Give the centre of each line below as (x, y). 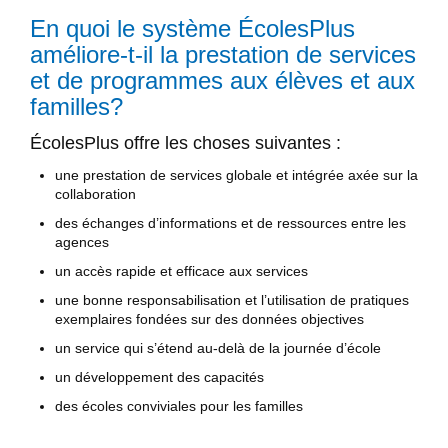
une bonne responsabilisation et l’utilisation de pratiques (232, 299)
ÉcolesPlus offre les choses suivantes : (185, 143)
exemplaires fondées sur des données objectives (209, 318)
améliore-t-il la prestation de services (223, 54)
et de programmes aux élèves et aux (222, 80)
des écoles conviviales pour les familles (179, 405)
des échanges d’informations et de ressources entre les (230, 222)
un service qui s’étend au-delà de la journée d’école (218, 347)
